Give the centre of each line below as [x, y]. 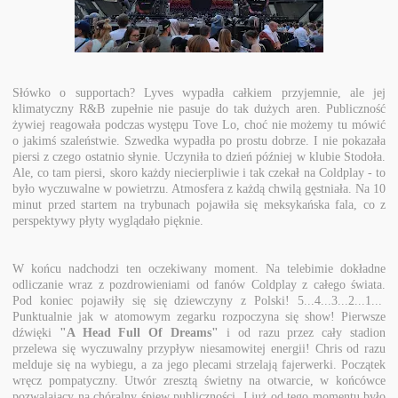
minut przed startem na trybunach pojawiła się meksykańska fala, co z [199, 204]
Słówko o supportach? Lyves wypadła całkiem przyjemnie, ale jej [199, 92]
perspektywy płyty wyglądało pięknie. [111, 220]
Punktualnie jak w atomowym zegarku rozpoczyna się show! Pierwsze [199, 316]
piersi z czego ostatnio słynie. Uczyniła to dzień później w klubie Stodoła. [199, 156]
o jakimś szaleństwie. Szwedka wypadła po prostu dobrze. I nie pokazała [199, 140]
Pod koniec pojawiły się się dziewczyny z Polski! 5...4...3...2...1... [199, 300]
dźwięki [36, 332]
